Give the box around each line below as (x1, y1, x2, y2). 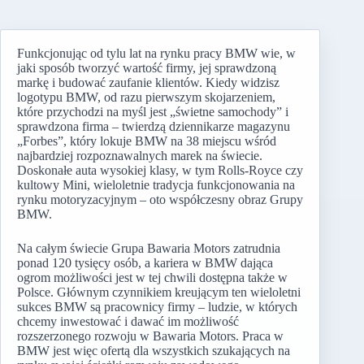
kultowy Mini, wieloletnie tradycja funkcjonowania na (17, 178, 295, 192)
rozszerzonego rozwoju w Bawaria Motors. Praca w (17, 329, 284, 343)
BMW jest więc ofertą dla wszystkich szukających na (17, 344, 290, 357)
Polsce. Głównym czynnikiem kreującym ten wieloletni (17, 285, 301, 299)
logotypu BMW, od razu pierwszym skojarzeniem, (17, 90, 275, 104)
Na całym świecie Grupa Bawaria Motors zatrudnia (17, 241, 280, 255)
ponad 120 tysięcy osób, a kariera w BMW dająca (17, 256, 273, 270)
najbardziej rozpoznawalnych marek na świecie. (17, 149, 262, 162)
